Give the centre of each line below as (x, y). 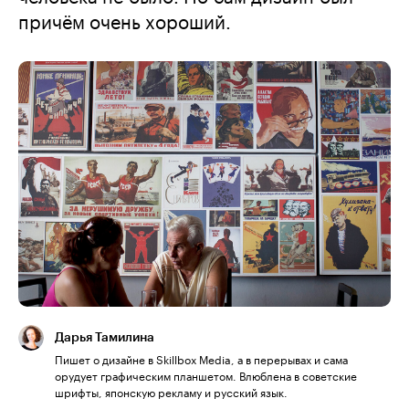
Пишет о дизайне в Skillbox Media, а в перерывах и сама (201, 358)
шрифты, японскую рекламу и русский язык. (171, 391)
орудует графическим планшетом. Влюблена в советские (206, 374)
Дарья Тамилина (105, 337)
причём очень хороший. (125, 19)
